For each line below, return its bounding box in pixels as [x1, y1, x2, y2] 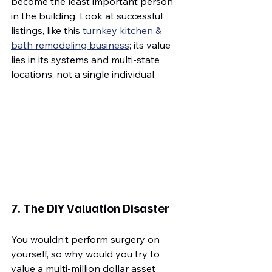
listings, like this [11, 24, 83, 36]
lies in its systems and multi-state [11, 53, 162, 66]
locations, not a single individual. [11, 67, 156, 80]
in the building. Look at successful [11, 9, 165, 22]
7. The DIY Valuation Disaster [11, 200, 169, 216]
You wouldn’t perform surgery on [11, 233, 162, 246]
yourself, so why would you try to [11, 248, 162, 260]
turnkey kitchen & [83, 24, 164, 36]
